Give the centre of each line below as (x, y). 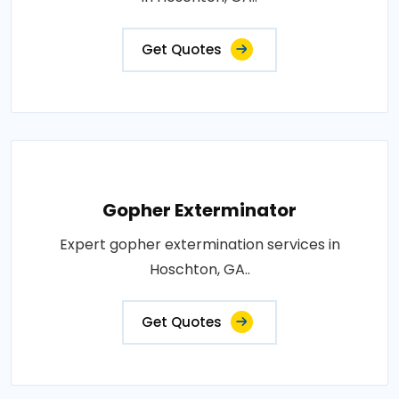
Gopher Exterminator (199, 210)
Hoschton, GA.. (199, 269)
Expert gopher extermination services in (199, 244)
